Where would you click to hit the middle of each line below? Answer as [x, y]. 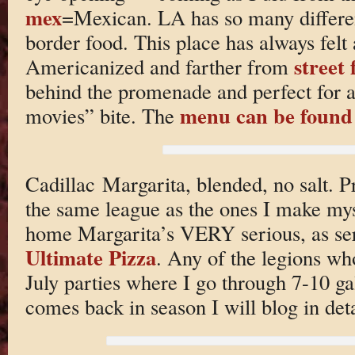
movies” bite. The [102, 115]
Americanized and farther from [159, 66]
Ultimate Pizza [90, 258]
